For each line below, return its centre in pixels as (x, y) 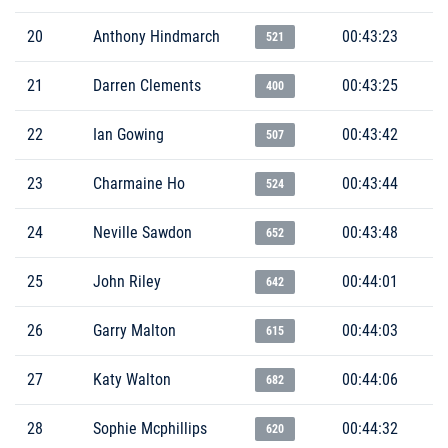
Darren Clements (147, 85)
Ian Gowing (128, 134)
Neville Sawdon (142, 232)
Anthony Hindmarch (156, 36)
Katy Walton (132, 379)
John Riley (127, 281)
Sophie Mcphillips (150, 428)
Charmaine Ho (139, 183)
